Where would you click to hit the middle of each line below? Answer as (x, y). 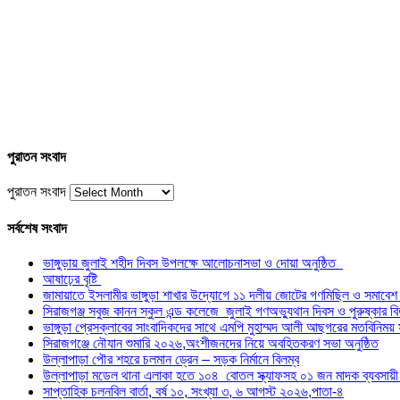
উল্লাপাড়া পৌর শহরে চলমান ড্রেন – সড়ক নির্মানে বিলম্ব (171, 359)
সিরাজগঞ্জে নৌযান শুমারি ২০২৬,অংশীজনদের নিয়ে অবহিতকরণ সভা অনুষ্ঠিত (211, 343)
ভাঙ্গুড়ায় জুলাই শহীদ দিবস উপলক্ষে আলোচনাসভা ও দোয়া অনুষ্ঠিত (193, 262)
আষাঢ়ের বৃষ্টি (72, 279)
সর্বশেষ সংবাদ (37, 228)
